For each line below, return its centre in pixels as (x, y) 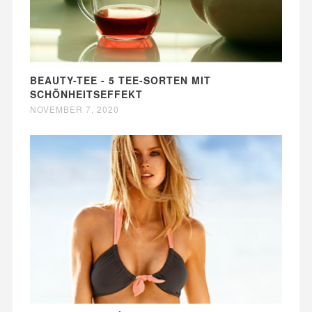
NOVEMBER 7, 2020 (74, 109)
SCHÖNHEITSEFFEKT (86, 94)
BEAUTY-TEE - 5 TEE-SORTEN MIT (120, 80)
